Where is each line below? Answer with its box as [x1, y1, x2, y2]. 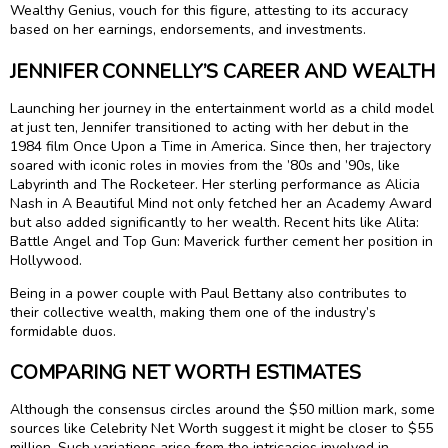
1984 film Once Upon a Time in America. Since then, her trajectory [10, 136, 431, 156]
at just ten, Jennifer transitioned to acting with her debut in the [10, 117, 409, 137]
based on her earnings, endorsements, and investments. [10, 20, 366, 40]
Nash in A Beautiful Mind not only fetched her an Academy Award [10, 193, 432, 213]
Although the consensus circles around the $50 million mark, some [10, 400, 435, 420]
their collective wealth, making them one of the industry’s [10, 302, 376, 322]
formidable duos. [10, 321, 116, 341]
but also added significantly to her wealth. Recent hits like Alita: [10, 212, 419, 232]
